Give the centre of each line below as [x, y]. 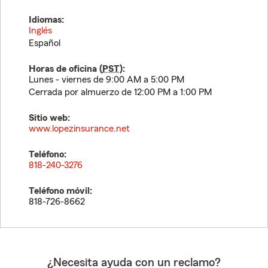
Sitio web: [49, 118]
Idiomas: [46, 20]
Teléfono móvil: [60, 191]
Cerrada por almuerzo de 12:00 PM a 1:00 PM [120, 92]
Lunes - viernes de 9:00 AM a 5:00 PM [106, 80]
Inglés [40, 31]
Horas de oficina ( [66, 69]
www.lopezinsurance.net [79, 129]
